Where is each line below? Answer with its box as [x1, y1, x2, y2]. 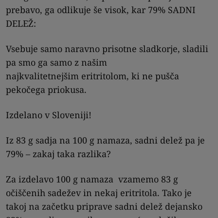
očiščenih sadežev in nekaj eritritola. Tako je [6, 186, 192, 199]
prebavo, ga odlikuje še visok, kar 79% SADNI [6, 3, 196, 16]
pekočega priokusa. [6, 83, 87, 95]
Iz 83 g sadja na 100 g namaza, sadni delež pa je [6, 134, 205, 146]
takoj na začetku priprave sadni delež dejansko [6, 200, 202, 212]
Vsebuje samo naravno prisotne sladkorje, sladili [6, 42, 208, 54]
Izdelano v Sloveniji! [6, 109, 91, 121]
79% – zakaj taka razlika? [6, 147, 111, 160]
